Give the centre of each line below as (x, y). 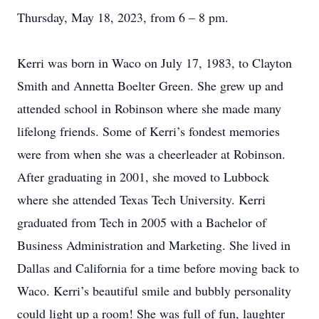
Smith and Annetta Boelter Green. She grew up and (150, 85)
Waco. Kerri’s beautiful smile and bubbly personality (154, 291)
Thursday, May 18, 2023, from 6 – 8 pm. (123, 17)
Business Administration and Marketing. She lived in (154, 245)
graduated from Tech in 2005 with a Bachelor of (142, 222)
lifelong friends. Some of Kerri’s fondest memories (148, 131)
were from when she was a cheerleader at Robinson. (151, 154)
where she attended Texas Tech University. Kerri (141, 199)
